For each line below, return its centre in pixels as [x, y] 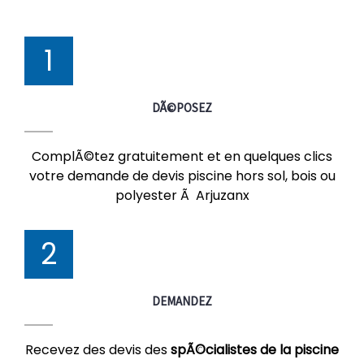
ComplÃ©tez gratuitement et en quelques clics [182, 156]
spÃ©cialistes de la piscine [255, 350]
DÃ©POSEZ [182, 108]
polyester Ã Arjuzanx [182, 195]
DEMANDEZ [182, 301]
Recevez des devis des [98, 350]
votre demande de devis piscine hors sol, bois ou [182, 176]
